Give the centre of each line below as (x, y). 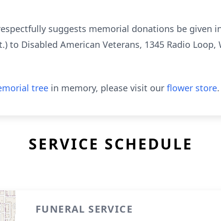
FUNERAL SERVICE (84, 209)
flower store (192, 88)
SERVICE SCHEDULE (110, 144)
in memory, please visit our (108, 88)
